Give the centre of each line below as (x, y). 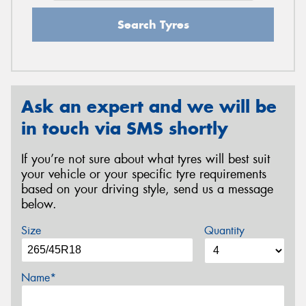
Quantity (224, 231)
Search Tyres (153, 24)
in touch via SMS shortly (125, 128)
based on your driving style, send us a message (147, 189)
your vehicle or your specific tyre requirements (144, 174)
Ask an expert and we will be (149, 106)
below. (39, 204)
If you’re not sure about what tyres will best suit (145, 159)
